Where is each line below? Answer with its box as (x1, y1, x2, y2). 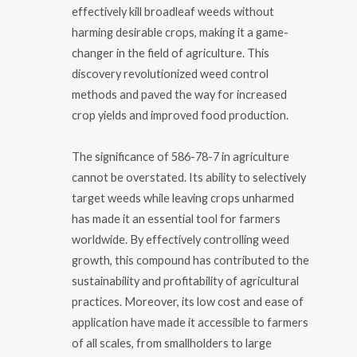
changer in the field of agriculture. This (72, 46, 269, 61)
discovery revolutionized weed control (72, 67, 269, 81)
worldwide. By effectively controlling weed (72, 232, 289, 246)
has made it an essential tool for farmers (72, 211, 280, 226)
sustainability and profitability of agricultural (72, 273, 299, 288)
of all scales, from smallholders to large (72, 335, 272, 350)
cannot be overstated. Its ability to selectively (72, 170, 306, 184)
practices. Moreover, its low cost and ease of (72, 294, 304, 308)
